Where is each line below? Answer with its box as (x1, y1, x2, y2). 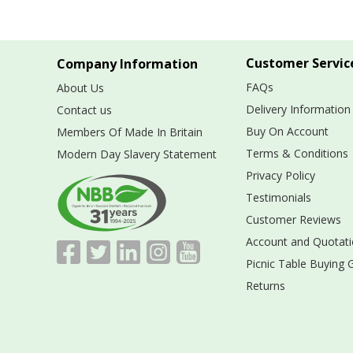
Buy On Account (245, 123, 329, 139)
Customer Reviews (245, 211, 341, 227)
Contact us (57, 102, 112, 117)
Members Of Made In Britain (57, 124, 203, 139)
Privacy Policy (245, 167, 315, 183)
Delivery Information (245, 101, 351, 117)
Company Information (57, 54, 198, 72)
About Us (57, 80, 104, 95)
